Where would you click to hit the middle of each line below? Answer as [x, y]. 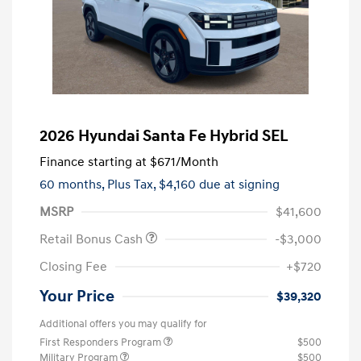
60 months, [73, 184]
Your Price [77, 296]
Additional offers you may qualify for [123, 324]
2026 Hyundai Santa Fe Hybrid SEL [164, 136]
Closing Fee [73, 266]
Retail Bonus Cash [93, 239]
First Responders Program [102, 342]
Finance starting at [93, 162]
